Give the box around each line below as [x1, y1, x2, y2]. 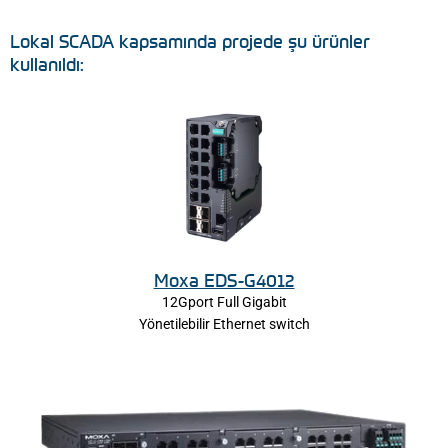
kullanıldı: [10, 53, 89, 76]
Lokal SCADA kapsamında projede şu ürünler [10, 30, 370, 53]
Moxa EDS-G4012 [153, 268, 295, 291]
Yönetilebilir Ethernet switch [138, 315, 310, 332]
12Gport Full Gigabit [161, 293, 287, 310]
